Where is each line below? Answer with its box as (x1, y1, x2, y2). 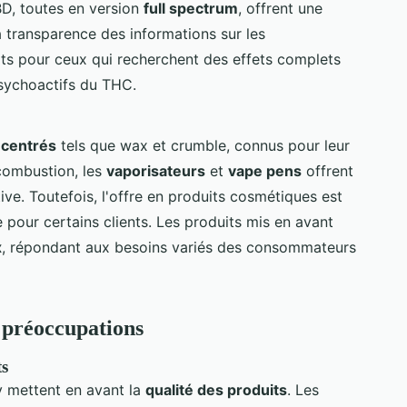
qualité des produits (145, 380, 287, 399)
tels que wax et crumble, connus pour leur (56, 135, 350, 154)
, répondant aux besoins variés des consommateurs (2, 237, 356, 256)
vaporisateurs (106, 161, 205, 180)
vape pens (228, 161, 302, 180)
